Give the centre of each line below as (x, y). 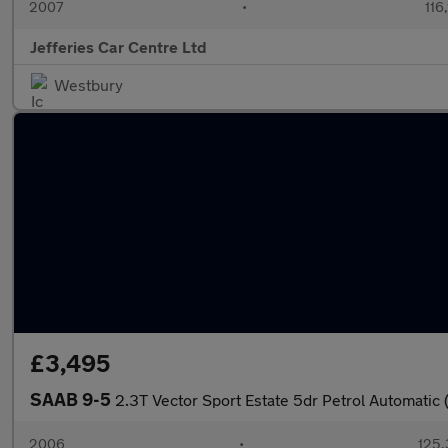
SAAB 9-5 (72, 399)
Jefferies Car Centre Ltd (118, 46)
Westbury (88, 84)
